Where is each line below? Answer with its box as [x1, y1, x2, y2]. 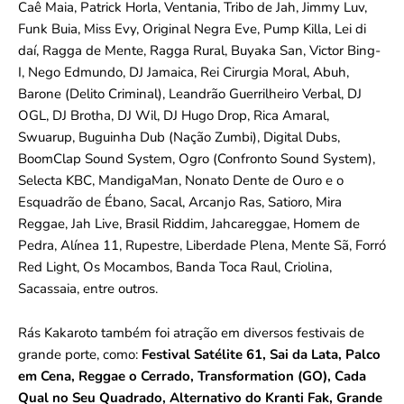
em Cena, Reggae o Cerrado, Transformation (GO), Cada [18, 367, 366, 386]
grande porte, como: [18, 345, 142, 364]
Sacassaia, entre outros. [18, 280, 158, 298]
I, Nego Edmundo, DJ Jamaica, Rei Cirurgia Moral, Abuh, [18, 63, 349, 82]
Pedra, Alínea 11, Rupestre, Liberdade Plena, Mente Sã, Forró [18, 236, 386, 255]
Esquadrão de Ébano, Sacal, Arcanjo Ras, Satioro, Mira [18, 193, 342, 212]
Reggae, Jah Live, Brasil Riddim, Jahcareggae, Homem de [18, 215, 360, 234]
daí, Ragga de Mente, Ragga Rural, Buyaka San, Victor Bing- [18, 41, 381, 60]
